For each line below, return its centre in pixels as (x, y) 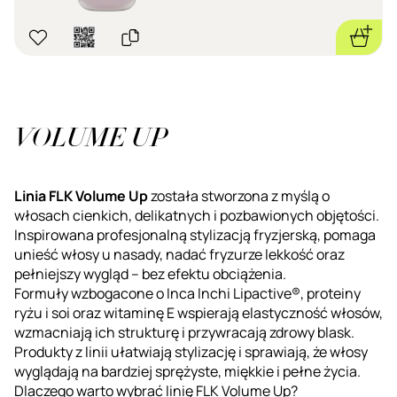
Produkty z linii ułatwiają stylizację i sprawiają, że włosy (191, 351)
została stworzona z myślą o (239, 195)
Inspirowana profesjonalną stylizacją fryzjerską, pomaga (195, 234)
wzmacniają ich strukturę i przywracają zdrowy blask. (184, 332)
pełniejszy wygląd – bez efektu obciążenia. (150, 273)
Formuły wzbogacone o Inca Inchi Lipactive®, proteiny (187, 293)
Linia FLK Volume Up (81, 195)
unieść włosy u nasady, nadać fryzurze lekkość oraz (179, 254)
